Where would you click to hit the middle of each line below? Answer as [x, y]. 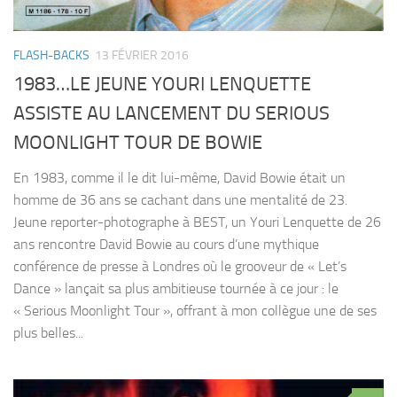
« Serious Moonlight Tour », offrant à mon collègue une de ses [195, 310]
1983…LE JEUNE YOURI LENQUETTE [162, 84]
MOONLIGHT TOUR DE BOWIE [138, 142]
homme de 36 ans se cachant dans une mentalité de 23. [180, 199]
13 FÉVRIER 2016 [142, 55]
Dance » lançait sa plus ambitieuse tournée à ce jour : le [176, 288]
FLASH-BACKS [51, 55]
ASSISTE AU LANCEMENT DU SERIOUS [171, 113]
